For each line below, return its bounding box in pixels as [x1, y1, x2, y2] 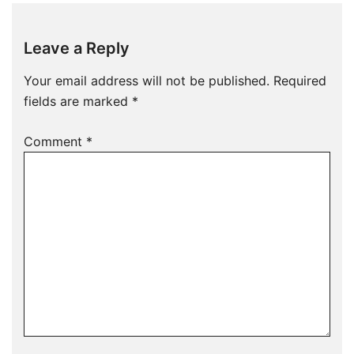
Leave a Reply [24, 39, 130, 58]
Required [273, 73, 326, 88]
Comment [24, 134, 86, 149]
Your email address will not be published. [24, 73, 269, 88]
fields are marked [24, 93, 132, 109]
